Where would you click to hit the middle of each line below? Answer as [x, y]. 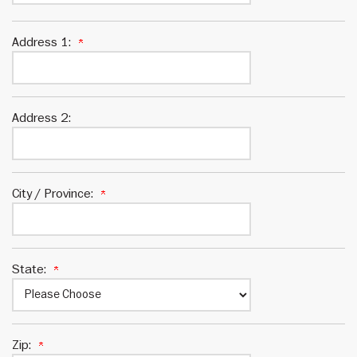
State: [33, 269]
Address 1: [45, 41]
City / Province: [57, 193]
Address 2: [41, 117]
